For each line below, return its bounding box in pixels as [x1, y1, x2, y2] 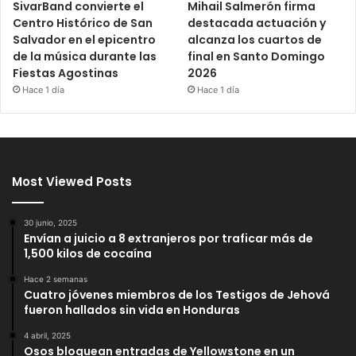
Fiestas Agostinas [13, 64, 118, 81]
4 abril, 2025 [24, 330, 71, 340]
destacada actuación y [188, 14, 327, 31]
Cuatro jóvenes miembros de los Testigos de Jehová [24, 286, 330, 303]
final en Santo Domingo [188, 48, 326, 64]
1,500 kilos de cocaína [24, 245, 152, 261]
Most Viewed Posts [12, 172, 132, 190]
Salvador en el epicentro [13, 31, 156, 48]
